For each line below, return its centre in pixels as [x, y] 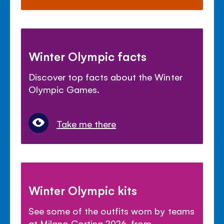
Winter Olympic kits [83, 190]
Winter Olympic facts [88, 56]
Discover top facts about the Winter [105, 76]
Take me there [86, 123]
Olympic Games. [64, 89]
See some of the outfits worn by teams [111, 210]
